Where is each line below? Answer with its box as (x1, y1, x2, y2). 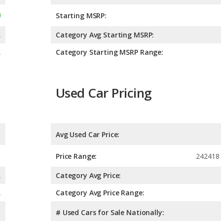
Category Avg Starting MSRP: (56, 30, 154, 40)
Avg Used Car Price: (56, 129, 120, 139)
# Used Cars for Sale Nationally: (56, 207, 164, 217)
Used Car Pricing (56, 84, 152, 102)
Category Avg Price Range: (56, 187, 145, 197)
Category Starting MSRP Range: (56, 47, 163, 57)
